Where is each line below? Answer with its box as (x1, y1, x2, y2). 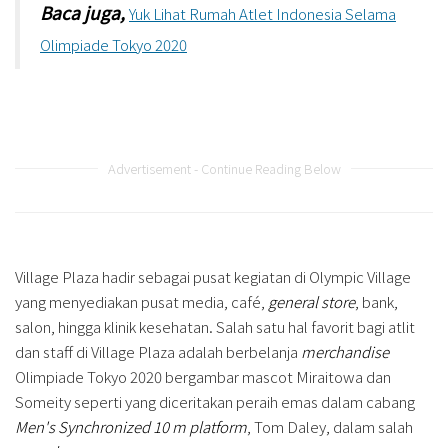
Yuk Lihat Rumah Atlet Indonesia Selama (129, 2, 396, 24)
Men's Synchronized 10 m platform (15, 415, 247, 437)
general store (268, 290, 355, 312)
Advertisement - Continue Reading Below (107, 158, 341, 178)
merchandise (301, 340, 389, 362)
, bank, (355, 290, 398, 312)
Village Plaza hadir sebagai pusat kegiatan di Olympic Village (15, 265, 411, 287)
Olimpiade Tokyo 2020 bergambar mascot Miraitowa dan (15, 365, 391, 387)
